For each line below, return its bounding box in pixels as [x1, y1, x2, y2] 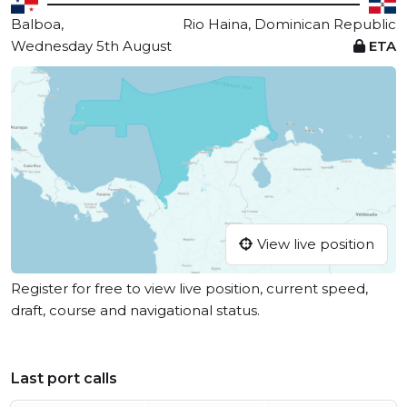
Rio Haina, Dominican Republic [183, 15, 396, 33]
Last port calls [11, 370, 117, 388]
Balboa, [11, 15, 64, 33]
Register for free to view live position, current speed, [11, 280, 368, 298]
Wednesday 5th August [11, 37, 172, 55]
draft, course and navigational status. [11, 302, 260, 320]
